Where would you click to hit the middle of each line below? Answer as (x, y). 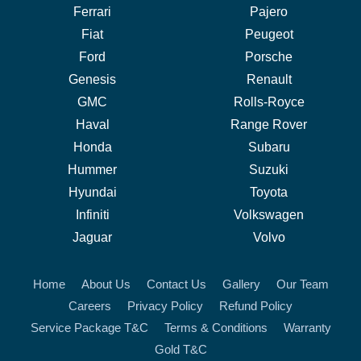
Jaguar (92, 237)
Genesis (92, 79)
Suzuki (269, 170)
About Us (106, 284)
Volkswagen (269, 215)
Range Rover (269, 124)
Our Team (302, 284)
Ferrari (92, 12)
